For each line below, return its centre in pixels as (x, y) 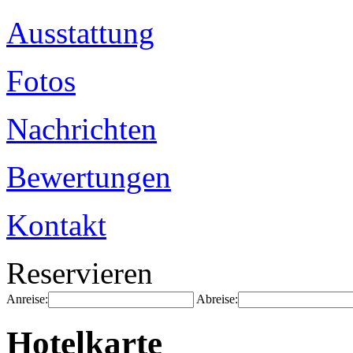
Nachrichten (82, 129)
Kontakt (56, 225)
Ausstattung (80, 33)
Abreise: (217, 299)
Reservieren (80, 273)
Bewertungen (89, 177)
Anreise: (27, 299)
